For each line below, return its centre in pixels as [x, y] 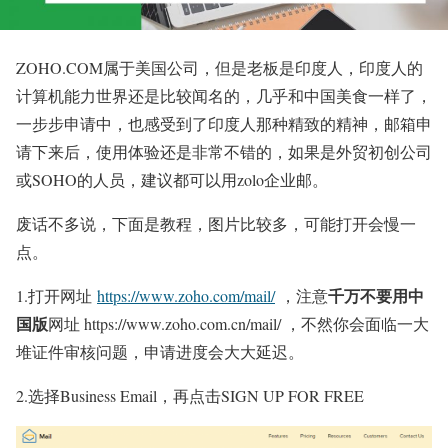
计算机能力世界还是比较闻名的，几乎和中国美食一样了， [224, 95]
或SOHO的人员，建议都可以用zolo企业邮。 [172, 179]
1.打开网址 [56, 295]
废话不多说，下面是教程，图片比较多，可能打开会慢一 [216, 223]
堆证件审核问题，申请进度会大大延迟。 [160, 351]
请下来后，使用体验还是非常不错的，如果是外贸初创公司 [224, 151]
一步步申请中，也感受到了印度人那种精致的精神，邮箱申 [224, 123]
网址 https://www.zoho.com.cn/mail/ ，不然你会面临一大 [238, 323]
